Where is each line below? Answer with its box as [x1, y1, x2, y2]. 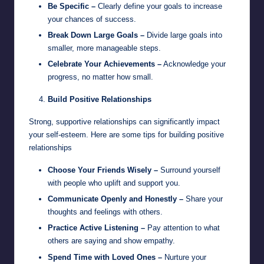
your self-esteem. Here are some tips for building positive [29, 130, 224, 140]
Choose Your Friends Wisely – [48, 166, 158, 175]
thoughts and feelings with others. [48, 207, 163, 217]
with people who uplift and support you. [48, 179, 180, 188]
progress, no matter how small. [48, 72, 153, 82]
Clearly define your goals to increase [95, 2, 222, 11]
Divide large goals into [144, 31, 222, 40]
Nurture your [162, 252, 206, 262]
